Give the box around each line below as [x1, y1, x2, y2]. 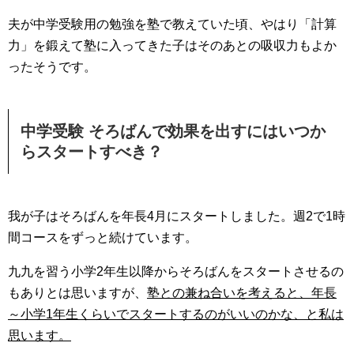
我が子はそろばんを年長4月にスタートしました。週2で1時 [8, 209, 345, 223]
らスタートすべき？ [21, 143, 163, 160]
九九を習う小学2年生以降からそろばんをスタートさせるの [8, 265, 344, 278]
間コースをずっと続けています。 [8, 231, 198, 244]
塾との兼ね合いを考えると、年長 [147, 286, 337, 299]
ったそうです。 [8, 60, 96, 73]
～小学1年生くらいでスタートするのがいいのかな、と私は [8, 307, 344, 321]
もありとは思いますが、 [8, 286, 147, 299]
